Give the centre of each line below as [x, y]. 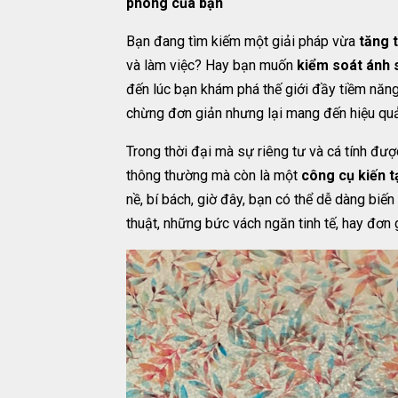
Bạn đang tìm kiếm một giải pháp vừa [243, 41]
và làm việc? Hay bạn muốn [211, 65]
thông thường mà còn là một [214, 175]
